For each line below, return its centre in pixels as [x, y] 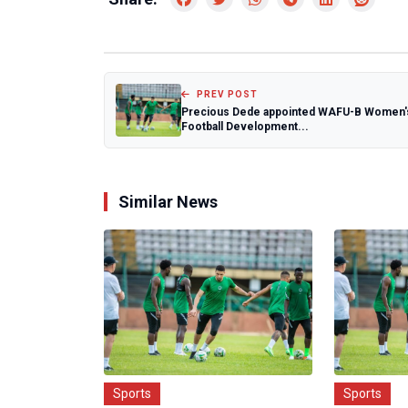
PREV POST [226, 94]
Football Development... [245, 126]
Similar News [168, 202]
